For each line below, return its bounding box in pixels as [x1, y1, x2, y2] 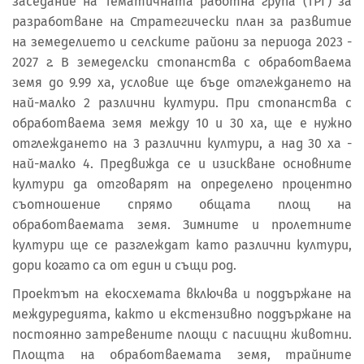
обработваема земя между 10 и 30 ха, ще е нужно [12, 115, 352, 131]
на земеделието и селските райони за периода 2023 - [12, 33, 352, 50]
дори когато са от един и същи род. [12, 257, 236, 273]
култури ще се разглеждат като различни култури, [12, 236, 352, 253]
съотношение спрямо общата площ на [12, 196, 352, 212]
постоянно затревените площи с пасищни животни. [12, 327, 352, 343]
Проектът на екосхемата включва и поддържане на [12, 286, 352, 302]
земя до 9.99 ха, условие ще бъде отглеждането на [12, 74, 352, 90]
